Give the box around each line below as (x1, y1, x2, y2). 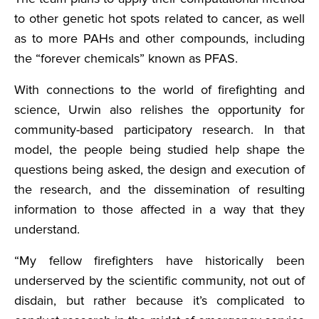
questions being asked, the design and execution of (14, 162, 305, 178)
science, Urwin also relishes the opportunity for (14, 102, 305, 118)
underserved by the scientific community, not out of (14, 273, 305, 289)
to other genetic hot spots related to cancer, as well (14, 11, 305, 27)
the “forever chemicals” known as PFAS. (14, 51, 238, 67)
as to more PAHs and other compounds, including (14, 31, 305, 47)
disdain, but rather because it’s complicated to (14, 293, 305, 309)
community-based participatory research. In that (14, 122, 305, 138)
